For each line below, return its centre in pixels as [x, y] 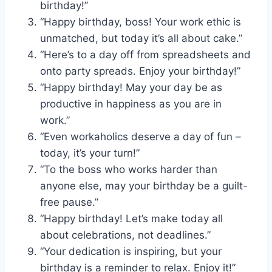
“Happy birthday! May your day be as [131, 88]
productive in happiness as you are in [131, 104]
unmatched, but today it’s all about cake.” [141, 39]
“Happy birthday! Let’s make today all [131, 219]
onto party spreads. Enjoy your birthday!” [140, 71]
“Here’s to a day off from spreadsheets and [145, 55]
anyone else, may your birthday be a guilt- [144, 186]
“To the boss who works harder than [129, 170]
